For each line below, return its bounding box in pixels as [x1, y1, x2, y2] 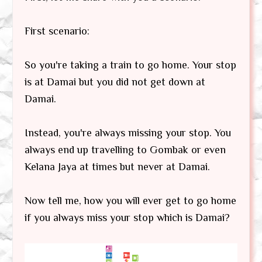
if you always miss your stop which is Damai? [25, 212, 230, 224]
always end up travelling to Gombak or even [25, 144, 226, 156]
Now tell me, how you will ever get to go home [25, 195, 236, 207]
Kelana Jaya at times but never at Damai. [25, 161, 210, 173]
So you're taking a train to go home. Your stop [25, 59, 236, 71]
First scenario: [25, 25, 89, 37]
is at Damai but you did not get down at [25, 76, 205, 88]
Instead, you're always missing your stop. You [25, 127, 231, 139]
